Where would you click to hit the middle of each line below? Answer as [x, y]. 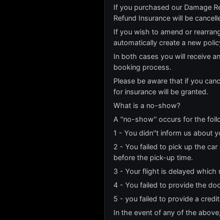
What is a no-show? [147, 105]
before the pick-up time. [153, 157]
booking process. [142, 67]
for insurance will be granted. [161, 92]
